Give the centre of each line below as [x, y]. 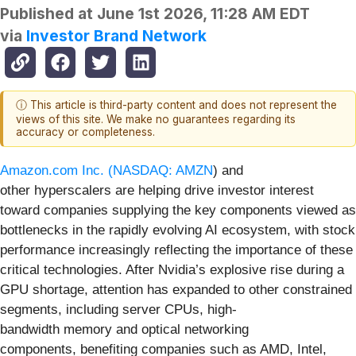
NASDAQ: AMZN [163, 170]
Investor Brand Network [116, 36]
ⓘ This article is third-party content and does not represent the [176, 105]
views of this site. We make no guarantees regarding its [156, 120]
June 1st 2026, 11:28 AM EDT [203, 14]
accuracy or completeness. [85, 132]
